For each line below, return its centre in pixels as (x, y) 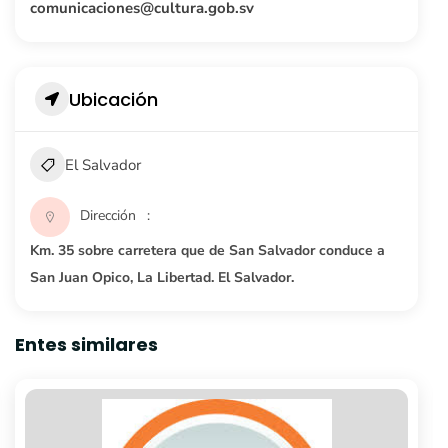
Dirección (108, 215)
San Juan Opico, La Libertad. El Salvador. (162, 277)
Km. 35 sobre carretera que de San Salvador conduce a (207, 250)
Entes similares (86, 344)
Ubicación (113, 99)
